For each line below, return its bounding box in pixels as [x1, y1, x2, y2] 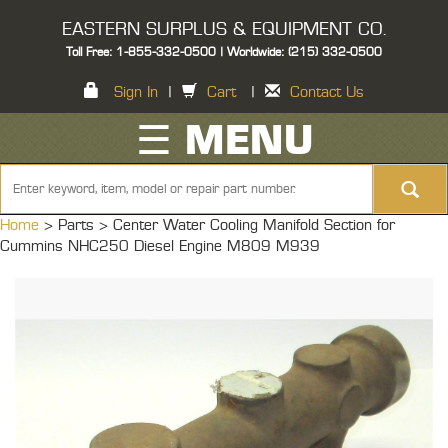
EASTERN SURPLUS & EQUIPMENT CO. [62, 21, 386, 39]
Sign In [114, 85, 158, 100]
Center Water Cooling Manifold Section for [113, 218, 395, 233]
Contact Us [290, 85, 364, 100]
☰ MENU [135, 122, 313, 162]
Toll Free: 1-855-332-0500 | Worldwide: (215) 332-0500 [66, 46, 382, 58]
